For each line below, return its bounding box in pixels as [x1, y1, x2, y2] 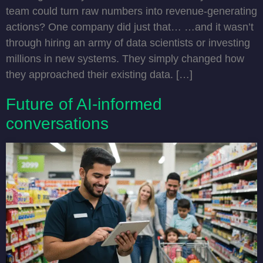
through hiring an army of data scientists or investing [6, 36, 250, 49]
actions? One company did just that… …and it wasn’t [6, 21, 254, 33]
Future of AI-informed [6, 95, 162, 113]
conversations [6, 114, 109, 133]
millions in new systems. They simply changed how [6, 52, 244, 65]
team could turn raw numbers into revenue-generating [6, 5, 257, 17]
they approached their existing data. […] [6, 68, 193, 80]
